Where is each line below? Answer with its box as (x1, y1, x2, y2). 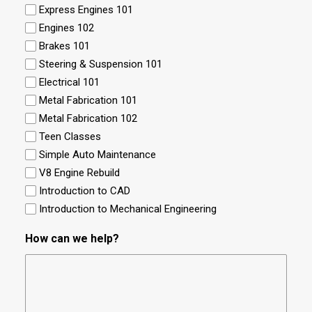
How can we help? (25, 232, 119, 245)
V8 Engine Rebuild (39, 166, 120, 179)
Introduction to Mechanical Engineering (39, 203, 217, 215)
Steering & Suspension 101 (39, 58, 162, 70)
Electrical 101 (39, 76, 100, 88)
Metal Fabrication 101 (39, 94, 137, 107)
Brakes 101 (39, 40, 90, 52)
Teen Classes (39, 130, 101, 143)
